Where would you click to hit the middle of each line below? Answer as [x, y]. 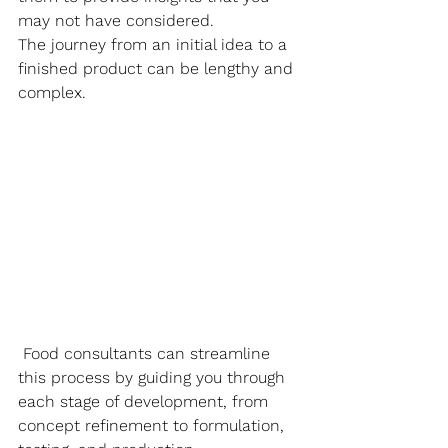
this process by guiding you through [154, 378]
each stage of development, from [145, 402]
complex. [52, 92]
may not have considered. [118, 20]
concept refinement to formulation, [153, 426]
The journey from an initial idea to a [155, 44]
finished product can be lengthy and [158, 68]
